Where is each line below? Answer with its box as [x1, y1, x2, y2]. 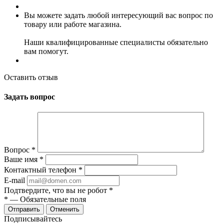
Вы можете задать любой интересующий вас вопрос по [24, 10, 213, 19]
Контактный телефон [4, 165, 78, 174]
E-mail [4, 176, 25, 185]
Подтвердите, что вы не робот [4, 186, 109, 195]
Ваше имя [4, 155, 39, 164]
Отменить [50, 205, 79, 213]
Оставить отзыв [4, 72, 58, 81]
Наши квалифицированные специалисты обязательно [24, 37, 208, 46]
